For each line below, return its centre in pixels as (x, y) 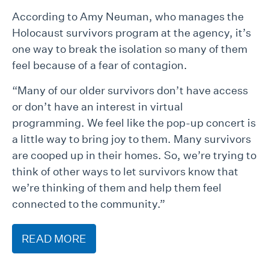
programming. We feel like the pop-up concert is (134, 123)
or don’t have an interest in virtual (98, 107)
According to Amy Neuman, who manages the (128, 17)
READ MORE (54, 239)
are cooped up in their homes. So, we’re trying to (134, 156)
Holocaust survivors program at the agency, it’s (131, 33)
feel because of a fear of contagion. (100, 65)
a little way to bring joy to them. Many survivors (131, 139)
